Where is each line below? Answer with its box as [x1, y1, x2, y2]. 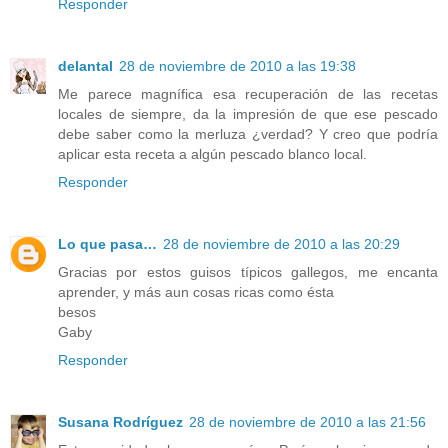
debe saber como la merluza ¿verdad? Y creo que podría [58, 125, 438, 142]
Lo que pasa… [58, 235, 157, 252]
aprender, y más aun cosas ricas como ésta [58, 283, 334, 300]
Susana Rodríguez [58, 413, 183, 430]
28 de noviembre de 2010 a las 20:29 [163, 235, 400, 252]
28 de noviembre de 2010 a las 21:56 [189, 413, 426, 430]
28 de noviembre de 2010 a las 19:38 [119, 57, 356, 74]
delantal [58, 57, 113, 74]
